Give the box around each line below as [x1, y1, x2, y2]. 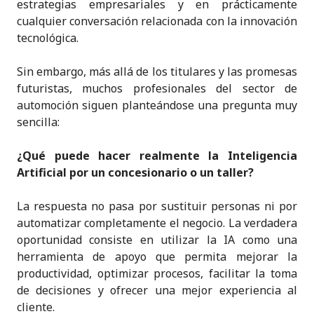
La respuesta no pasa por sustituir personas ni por [17, 198, 297, 214]
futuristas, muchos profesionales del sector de [17, 80, 297, 96]
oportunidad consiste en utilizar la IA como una [17, 231, 297, 247]
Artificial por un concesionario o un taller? [17, 164, 254, 180]
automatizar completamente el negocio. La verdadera [17, 214, 297, 231]
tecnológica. [17, 29, 78, 46]
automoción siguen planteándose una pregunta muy [17, 97, 297, 113]
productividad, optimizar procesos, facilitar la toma [17, 265, 297, 281]
